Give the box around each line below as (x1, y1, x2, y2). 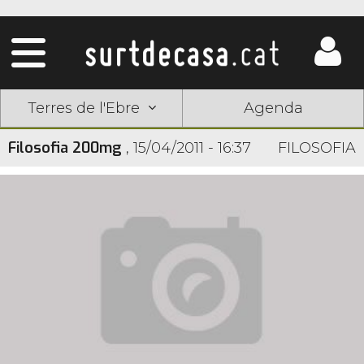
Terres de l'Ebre (27, 99, 140, 117)
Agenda (243, 99, 303, 117)
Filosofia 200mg (8, 138, 122, 158)
